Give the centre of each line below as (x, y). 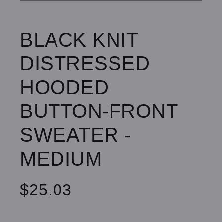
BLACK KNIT (79, 39)
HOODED (64, 87)
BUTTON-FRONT (99, 111)
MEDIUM (61, 158)
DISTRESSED (85, 63)
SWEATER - (76, 135)
